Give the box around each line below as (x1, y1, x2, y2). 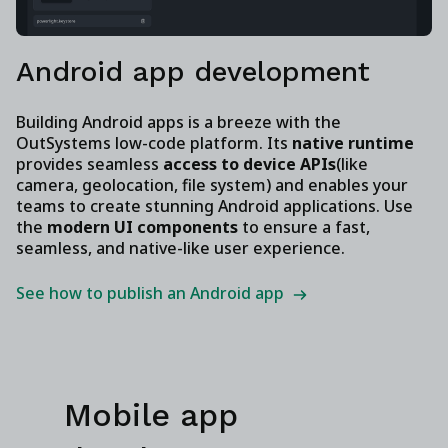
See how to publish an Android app (16, 281, 284, 304)
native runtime (292, 131, 414, 154)
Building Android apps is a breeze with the (16, 110, 341, 133)
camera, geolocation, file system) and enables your (16, 173, 408, 196)
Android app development (16, 54, 370, 88)
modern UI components (47, 215, 242, 238)
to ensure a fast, (242, 215, 370, 238)
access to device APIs (163, 152, 336, 175)
